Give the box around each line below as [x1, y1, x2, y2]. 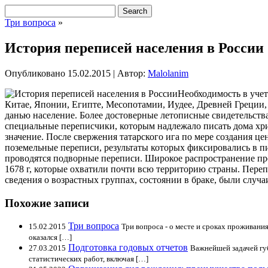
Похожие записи [5, 196, 89, 209]
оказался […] [29, 233, 72, 242]
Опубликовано [5, 68, 65, 78]
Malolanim [148, 68, 188, 78]
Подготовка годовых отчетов [68, 242, 188, 253]
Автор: [117, 68, 145, 78]
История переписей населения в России [5, 39, 264, 56]
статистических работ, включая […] [29, 254, 148, 264]
